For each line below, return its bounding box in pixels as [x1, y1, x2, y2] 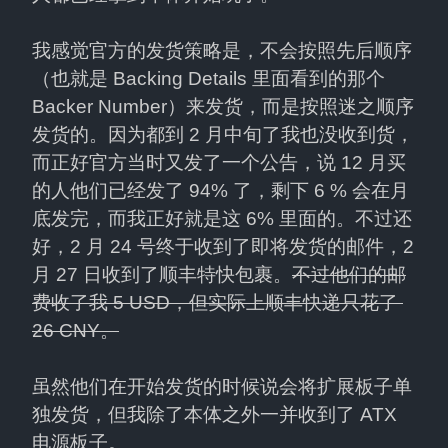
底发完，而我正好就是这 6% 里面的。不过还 [32, 208, 412, 230]
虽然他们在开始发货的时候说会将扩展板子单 [32, 376, 412, 398]
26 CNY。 [32, 320, 119, 342]
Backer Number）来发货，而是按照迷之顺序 [32, 96, 414, 118]
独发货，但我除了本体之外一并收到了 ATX [32, 404, 397, 426]
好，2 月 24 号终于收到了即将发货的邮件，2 [32, 236, 414, 258]
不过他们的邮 [292, 264, 406, 286]
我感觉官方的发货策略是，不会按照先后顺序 [32, 40, 412, 62]
